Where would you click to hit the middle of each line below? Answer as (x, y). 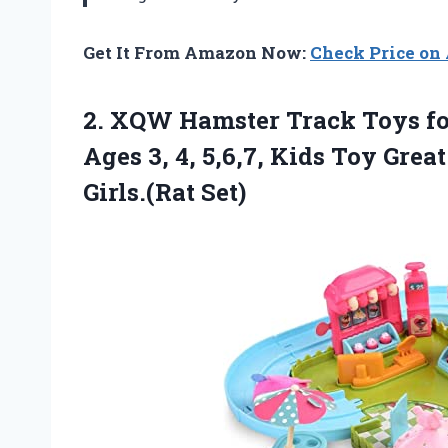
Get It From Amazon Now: (196, 52)
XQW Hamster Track (233, 119)
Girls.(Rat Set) (164, 191)
